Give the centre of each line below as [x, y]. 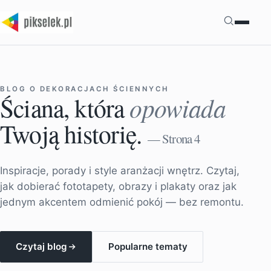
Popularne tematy [148, 247]
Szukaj [250, 21]
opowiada [178, 107]
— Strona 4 [174, 139]
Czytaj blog [41, 247]
